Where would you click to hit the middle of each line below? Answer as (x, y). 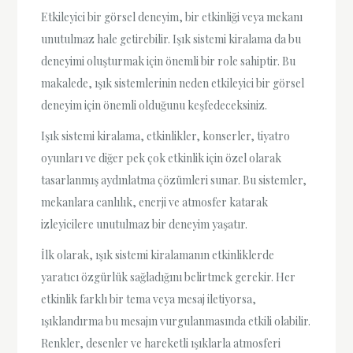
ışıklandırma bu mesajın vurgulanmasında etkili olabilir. (176, 321)
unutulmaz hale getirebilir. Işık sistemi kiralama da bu (171, 39)
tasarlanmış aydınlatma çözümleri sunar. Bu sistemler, (174, 180)
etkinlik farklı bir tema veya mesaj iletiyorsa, (149, 299)
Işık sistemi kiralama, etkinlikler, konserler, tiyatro (166, 136)
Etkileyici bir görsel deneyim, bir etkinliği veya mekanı (172, 17)
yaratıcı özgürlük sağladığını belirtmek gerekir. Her (169, 277)
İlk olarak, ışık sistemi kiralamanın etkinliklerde (158, 255)
